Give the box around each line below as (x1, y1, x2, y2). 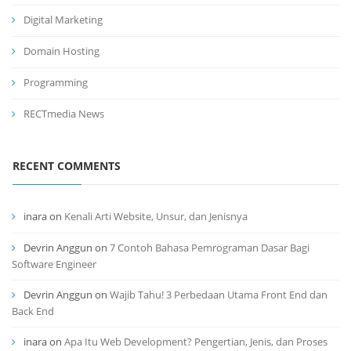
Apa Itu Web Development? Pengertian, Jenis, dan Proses (64, 335, 327, 349)
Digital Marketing (24, 13, 103, 27)
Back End (12, 304, 54, 319)
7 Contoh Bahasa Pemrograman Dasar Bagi (110, 241, 309, 255)
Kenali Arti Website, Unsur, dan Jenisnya (64, 209, 248, 224)
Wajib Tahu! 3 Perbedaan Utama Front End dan (110, 288, 327, 302)
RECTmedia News (24, 107, 104, 121)
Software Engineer (12, 257, 96, 272)
